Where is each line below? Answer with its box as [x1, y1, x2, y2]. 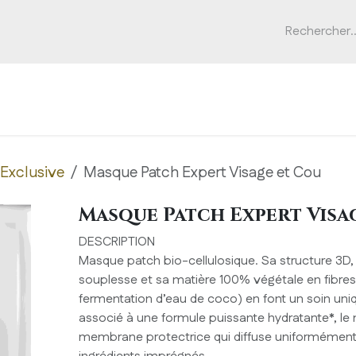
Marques [31, 105, 85, 121]
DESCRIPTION [78, 233, 155, 252]
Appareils [97, 105, 155, 121]
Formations [182, 105, 250, 121]
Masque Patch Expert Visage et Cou [83, 161, 321, 184]
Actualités [277, 105, 337, 121]
